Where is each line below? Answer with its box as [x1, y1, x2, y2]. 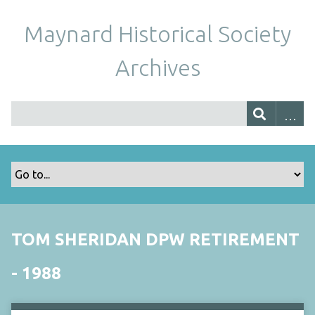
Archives [115, 55, 200, 80]
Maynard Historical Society [24, 21, 291, 46]
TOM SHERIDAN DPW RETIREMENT [11, 230, 300, 249]
